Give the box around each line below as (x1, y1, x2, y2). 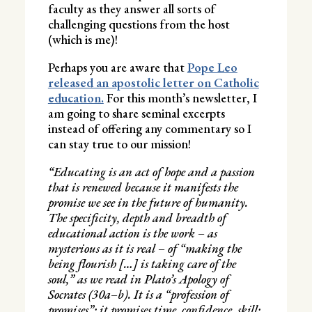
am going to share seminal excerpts (47, 104, 225, 121)
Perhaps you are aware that (47, 58, 187, 75)
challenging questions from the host (47, 15, 230, 32)
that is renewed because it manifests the (47, 178, 238, 195)
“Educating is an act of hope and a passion (47, 163, 255, 180)
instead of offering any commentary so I (47, 120, 251, 136)
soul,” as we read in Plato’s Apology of (47, 270, 229, 287)
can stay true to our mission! (47, 135, 191, 152)
